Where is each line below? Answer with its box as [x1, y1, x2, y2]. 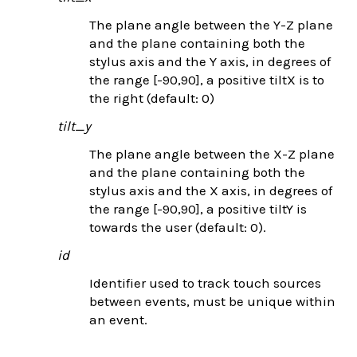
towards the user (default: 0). [89, 218, 266, 235]
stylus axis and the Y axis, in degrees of [89, 53, 331, 69]
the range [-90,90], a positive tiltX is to [89, 71, 324, 88]
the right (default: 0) [89, 89, 214, 106]
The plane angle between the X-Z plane [89, 145, 335, 162]
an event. [89, 311, 147, 328]
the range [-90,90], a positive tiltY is [89, 200, 307, 217]
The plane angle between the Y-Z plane [89, 16, 333, 33]
